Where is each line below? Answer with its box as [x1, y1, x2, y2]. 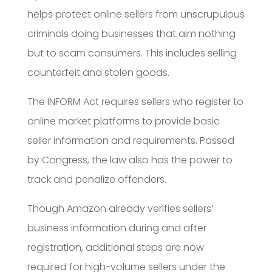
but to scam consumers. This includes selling [27, 46, 237, 60]
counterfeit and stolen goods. [27, 65, 169, 80]
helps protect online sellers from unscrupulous [27, 7, 245, 21]
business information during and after [27, 220, 206, 235]
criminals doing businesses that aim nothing [27, 26, 236, 41]
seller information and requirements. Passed [27, 133, 234, 148]
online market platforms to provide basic [27, 114, 220, 128]
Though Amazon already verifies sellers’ [27, 201, 213, 216]
